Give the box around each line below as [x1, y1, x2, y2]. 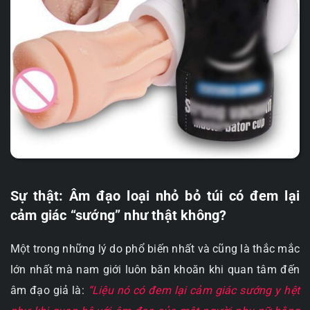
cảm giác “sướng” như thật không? [10, 207, 227, 224]
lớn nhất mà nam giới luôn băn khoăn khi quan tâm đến [10, 263, 300, 277]
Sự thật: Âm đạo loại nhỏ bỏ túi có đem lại [10, 188, 300, 205]
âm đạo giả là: [10, 284, 88, 298]
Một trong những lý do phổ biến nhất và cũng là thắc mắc [10, 242, 300, 256]
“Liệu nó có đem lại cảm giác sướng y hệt [87, 284, 300, 298]
